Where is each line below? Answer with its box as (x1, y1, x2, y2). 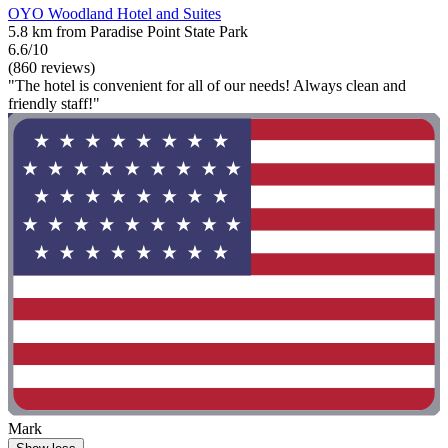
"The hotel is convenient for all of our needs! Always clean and (8, 77, 406, 95)
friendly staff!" (8, 95, 100, 113)
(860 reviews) (8, 59, 95, 77)
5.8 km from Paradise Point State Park (8, 23, 248, 41)
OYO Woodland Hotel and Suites (8, 5, 221, 23)
